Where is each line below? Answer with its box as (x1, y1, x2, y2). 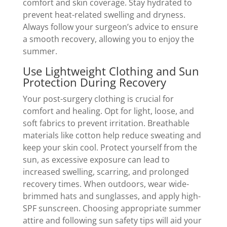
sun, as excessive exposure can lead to (22, 154, 170, 165)
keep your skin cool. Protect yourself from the (22, 141, 197, 153)
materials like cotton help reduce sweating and (22, 129, 201, 141)
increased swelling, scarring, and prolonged (22, 166, 189, 177)
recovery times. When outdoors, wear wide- (22, 178, 189, 190)
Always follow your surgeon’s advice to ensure (22, 21, 198, 32)
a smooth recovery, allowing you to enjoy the (22, 33, 194, 45)
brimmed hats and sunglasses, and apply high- (22, 190, 201, 202)
